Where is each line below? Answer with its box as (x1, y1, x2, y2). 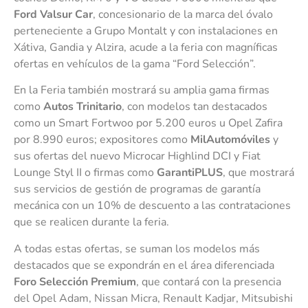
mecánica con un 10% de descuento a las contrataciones (14, 198, 291, 214)
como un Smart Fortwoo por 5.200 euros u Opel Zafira (14, 115, 283, 131)
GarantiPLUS (157, 165, 223, 181)
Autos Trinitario (43, 99, 122, 115)
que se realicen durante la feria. (14, 214, 169, 230)
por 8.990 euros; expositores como (14, 132, 190, 148)
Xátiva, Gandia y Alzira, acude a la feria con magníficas (14, 39, 278, 55)
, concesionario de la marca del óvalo (93, 6, 273, 22)
